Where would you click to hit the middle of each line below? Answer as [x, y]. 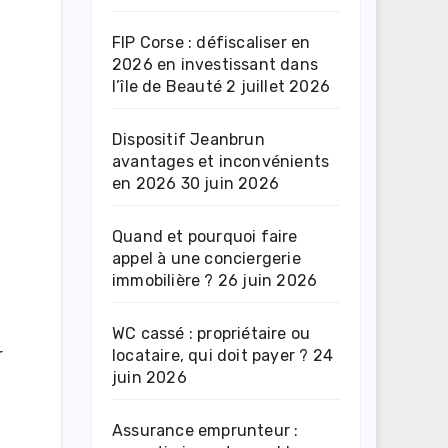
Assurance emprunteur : [205, 430]
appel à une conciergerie [206, 258]
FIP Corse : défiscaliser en [211, 42]
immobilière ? [163, 280]
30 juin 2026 [230, 183]
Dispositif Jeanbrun [188, 139]
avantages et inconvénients [221, 161]
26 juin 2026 [267, 280]
